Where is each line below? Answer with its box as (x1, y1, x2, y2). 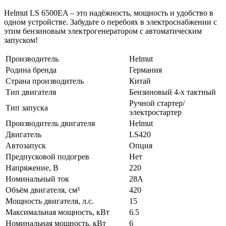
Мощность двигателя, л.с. (6, 196, 94, 205)
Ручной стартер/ (129, 98, 185, 107)
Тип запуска (6, 103, 48, 112)
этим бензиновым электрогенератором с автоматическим (4, 26, 202, 35)
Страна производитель (6, 76, 84, 85)
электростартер (129, 107, 182, 117)
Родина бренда (6, 65, 56, 74)
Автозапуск (6, 141, 46, 150)
